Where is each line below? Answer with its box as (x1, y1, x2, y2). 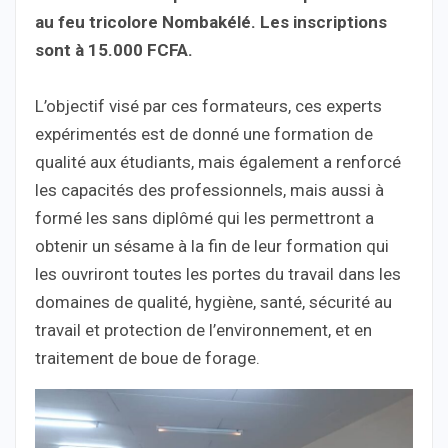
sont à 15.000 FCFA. (35, 39, 193, 60)
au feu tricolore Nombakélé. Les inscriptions (35, 11, 387, 32)
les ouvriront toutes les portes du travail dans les (35, 263, 401, 284)
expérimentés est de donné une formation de (35, 123, 373, 144)
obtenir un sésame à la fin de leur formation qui (35, 235, 389, 256)
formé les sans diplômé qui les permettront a (35, 207, 374, 228)
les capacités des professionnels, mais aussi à (35, 179, 384, 200)
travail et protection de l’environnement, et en (35, 319, 372, 340)
